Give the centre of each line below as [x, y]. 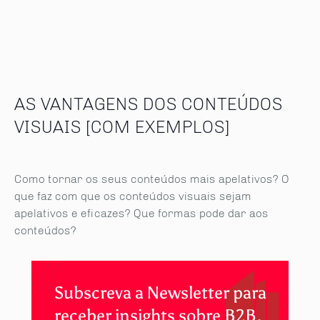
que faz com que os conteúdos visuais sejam [133, 196]
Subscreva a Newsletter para [160, 292]
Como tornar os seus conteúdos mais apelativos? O [152, 179]
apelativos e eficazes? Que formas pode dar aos [141, 213]
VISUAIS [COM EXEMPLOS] [122, 127]
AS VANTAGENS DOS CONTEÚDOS [149, 104]
